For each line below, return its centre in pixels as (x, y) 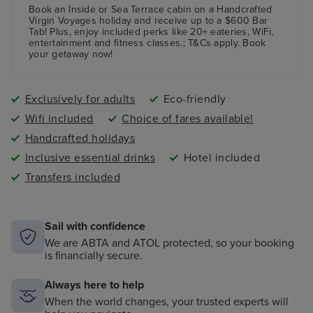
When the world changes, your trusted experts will (167, 302)
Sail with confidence (95, 227)
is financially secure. (94, 256)
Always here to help (94, 285)
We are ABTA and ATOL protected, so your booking (169, 243)
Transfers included (73, 178)
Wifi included (59, 119)
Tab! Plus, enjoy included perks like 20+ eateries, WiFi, (151, 32)
